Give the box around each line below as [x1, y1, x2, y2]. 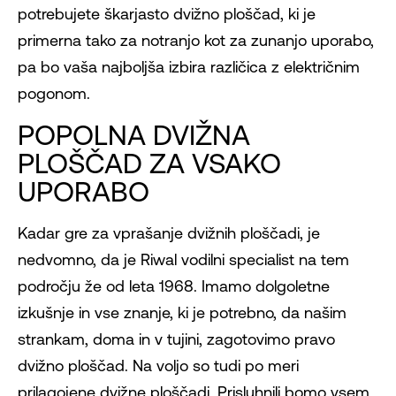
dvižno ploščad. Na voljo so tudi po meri [18, 356, 299, 376]
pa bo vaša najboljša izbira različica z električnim [18, 57, 360, 77]
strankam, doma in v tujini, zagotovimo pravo [18, 330, 335, 349]
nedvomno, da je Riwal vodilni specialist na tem [18, 250, 349, 270]
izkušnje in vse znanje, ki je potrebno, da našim [18, 303, 346, 323]
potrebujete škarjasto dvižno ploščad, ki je [18, 4, 316, 24]
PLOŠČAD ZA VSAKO [18, 147, 281, 180]
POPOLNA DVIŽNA [18, 118, 250, 152]
